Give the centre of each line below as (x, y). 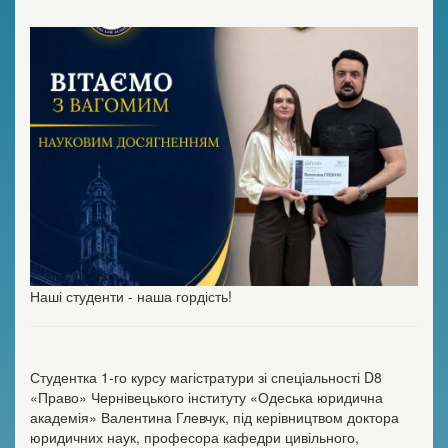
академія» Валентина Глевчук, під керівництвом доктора (214, 416)
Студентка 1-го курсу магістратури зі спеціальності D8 (206, 376)
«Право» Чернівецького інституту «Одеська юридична (206, 396)
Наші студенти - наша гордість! (131, 295)
